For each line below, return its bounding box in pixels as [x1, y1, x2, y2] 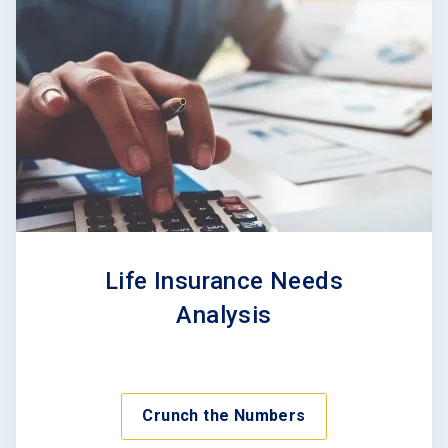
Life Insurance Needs [105, 267, 343, 296]
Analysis [176, 301, 272, 330]
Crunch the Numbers [142, 406, 306, 426]
